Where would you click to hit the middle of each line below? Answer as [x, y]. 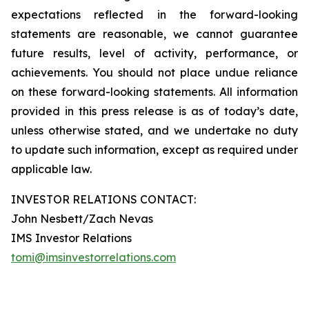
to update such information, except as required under [154, 150]
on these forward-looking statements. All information [154, 92]
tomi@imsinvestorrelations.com [93, 257]
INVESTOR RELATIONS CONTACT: [105, 199]
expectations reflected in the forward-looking [154, 14]
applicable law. [51, 169]
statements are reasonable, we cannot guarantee [154, 34]
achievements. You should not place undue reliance [154, 72]
